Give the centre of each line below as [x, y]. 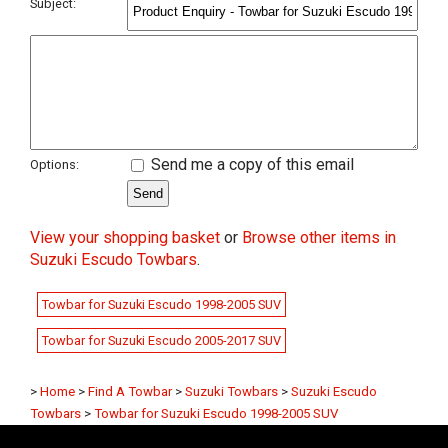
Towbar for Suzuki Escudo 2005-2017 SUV [161, 340]
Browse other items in [319, 237]
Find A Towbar [130, 391]
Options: [54, 165]
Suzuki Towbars [231, 391]
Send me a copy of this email [250, 165]
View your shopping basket [125, 237]
